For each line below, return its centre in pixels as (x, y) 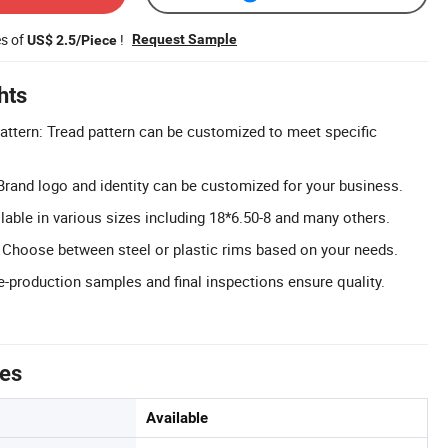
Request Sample (184, 39)
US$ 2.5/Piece (72, 40)
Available (177, 418)
